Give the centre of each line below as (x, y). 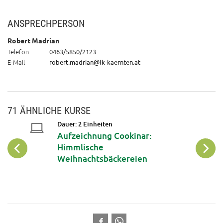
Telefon (18, 52)
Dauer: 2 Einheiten (85, 124)
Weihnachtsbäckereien (103, 158)
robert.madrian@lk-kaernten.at (95, 62)
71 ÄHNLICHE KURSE (49, 111)
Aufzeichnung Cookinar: (105, 135)
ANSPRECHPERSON (46, 24)
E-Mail (16, 62)
